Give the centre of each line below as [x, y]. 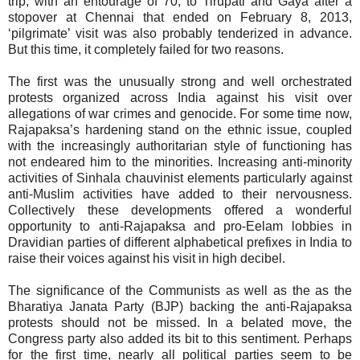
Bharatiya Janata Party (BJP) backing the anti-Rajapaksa [180, 306]
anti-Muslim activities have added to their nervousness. [180, 194]
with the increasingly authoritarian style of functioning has [180, 145]
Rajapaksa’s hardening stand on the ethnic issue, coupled [180, 129]
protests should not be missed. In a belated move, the [180, 322]
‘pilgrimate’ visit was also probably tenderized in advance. [180, 33]
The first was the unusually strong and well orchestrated [180, 81]
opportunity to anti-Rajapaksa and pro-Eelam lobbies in [180, 226]
